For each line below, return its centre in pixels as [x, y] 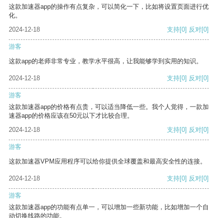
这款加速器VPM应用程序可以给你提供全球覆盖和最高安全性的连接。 [108, 162]
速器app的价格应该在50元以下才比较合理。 [71, 116]
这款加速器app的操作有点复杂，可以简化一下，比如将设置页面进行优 [109, 7]
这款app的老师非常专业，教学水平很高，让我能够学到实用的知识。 [106, 61]
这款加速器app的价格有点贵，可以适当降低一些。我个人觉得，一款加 [109, 107]
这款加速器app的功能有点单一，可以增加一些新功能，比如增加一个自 [109, 207]
